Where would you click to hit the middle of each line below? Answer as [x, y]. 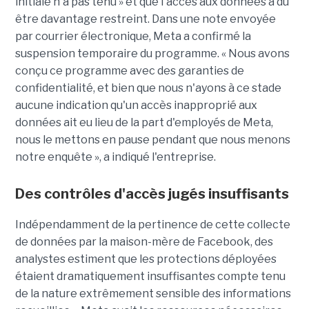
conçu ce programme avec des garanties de [129, 71]
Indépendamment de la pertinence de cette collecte [152, 225]
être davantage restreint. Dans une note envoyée [145, 19]
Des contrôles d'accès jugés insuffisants [152, 194]
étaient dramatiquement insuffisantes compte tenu [150, 277]
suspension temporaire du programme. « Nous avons [152, 54]
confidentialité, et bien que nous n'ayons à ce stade [148, 88]
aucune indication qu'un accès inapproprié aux [136, 106]
